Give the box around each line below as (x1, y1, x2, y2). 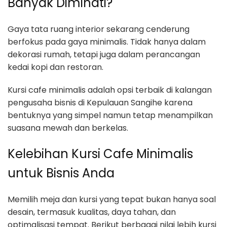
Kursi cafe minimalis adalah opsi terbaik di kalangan (8, 84, 212, 96)
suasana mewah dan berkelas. (8, 122, 128, 134)
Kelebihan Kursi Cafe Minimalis (8, 145, 193, 162)
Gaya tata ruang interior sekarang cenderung (8, 23, 190, 35)
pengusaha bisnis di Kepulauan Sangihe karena (8, 96, 193, 108)
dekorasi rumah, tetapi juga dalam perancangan (8, 48, 200, 60)
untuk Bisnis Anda (8, 164, 115, 181)
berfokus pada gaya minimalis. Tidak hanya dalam (8, 35, 206, 48)
